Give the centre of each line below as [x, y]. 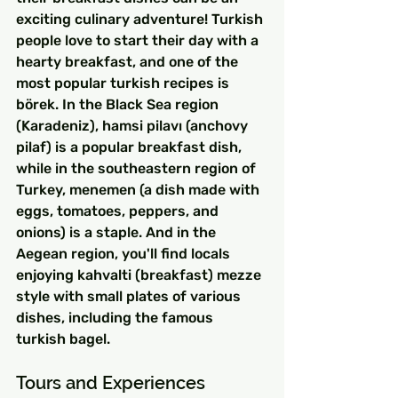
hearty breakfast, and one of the [129, 61]
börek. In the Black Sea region [119, 104]
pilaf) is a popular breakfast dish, [131, 147]
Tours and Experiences [111, 382]
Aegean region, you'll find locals [125, 253]
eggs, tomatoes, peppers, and [119, 211]
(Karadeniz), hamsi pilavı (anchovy [134, 125]
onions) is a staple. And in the [118, 232]
